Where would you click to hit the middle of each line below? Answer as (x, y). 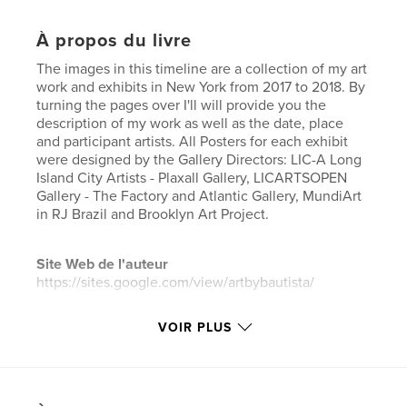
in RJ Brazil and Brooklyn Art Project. (153, 214)
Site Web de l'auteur (103, 264)
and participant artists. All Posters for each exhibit (193, 141)
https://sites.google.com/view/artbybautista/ (176, 282)
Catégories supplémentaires (129, 393)
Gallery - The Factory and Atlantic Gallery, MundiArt (199, 196)
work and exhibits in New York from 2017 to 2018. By (201, 87)
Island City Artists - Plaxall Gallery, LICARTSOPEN (192, 178)
